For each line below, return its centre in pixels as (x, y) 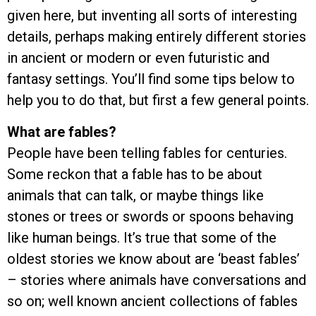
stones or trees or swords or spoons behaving (150, 216)
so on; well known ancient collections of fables (152, 301)
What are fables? (62, 132)
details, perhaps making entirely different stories (157, 37)
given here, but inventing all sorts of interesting (152, 16)
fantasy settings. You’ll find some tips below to (151, 79)
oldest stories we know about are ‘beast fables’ (153, 259)
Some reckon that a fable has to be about (135, 174)
